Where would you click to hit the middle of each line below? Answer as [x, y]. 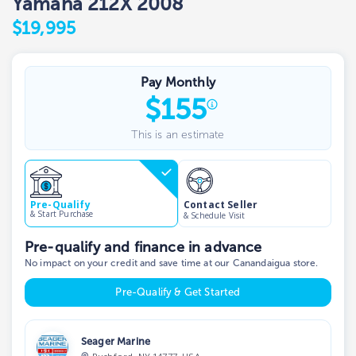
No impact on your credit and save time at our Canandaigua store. [172, 263]
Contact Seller [221, 204]
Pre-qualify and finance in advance [143, 247]
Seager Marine [116, 341]
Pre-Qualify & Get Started [178, 292]
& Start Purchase [62, 214]
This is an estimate [178, 134]
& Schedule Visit [215, 215]
